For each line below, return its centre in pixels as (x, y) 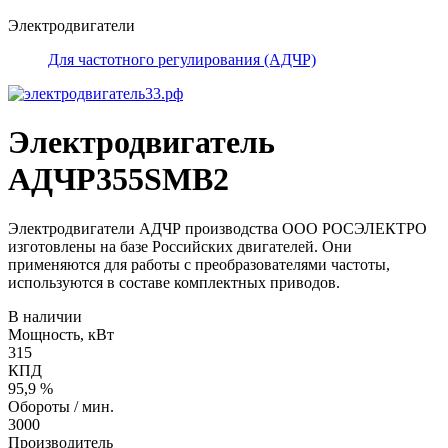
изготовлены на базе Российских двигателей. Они (180, 246)
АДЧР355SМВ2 (118, 179)
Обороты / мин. (61, 406)
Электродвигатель (141, 142)
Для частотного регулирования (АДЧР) (182, 59)
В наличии (45, 316)
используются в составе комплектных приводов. (176, 282)
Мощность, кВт (61, 334)
